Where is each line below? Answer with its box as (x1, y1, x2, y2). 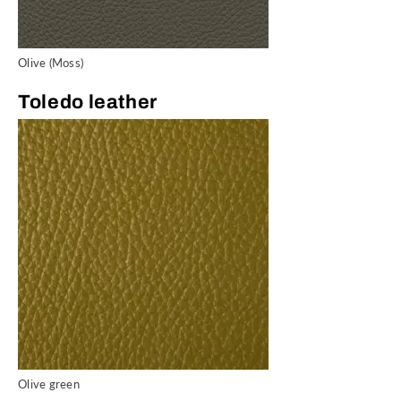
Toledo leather (18, 91, 158, 113)
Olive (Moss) (18, 55, 84, 70)
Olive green (18, 377, 80, 391)
